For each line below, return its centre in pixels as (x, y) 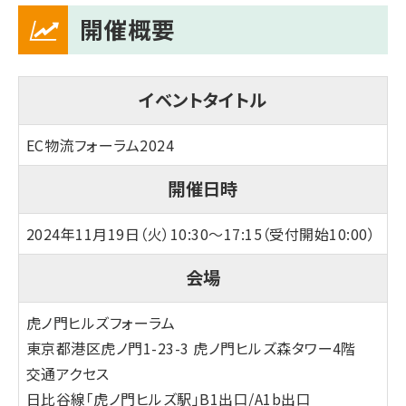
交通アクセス (68, 373)
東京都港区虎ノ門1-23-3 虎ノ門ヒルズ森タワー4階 (191, 348)
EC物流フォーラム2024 (101, 145)
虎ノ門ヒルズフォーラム (101, 322)
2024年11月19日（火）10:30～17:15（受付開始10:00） (201, 233)
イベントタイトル (203, 100)
